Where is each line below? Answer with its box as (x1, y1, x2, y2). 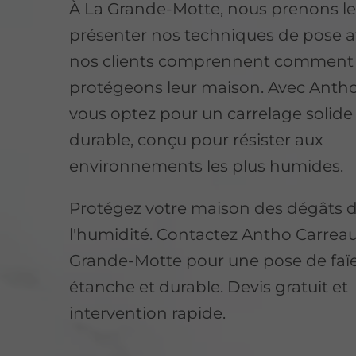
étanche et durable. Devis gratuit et (69, 277, 349, 297)
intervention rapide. (69, 304, 226, 323)
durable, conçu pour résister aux (69, 130, 324, 150)
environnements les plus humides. (69, 157, 344, 176)
